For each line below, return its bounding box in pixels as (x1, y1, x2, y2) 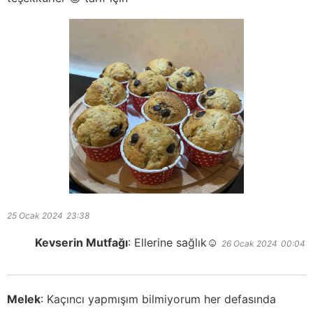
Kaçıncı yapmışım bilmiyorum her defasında (47, 292, 276, 307)
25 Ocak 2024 (7, 210, 63, 221)
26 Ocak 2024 (221, 238, 277, 249)
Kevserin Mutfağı (35, 235, 128, 250)
